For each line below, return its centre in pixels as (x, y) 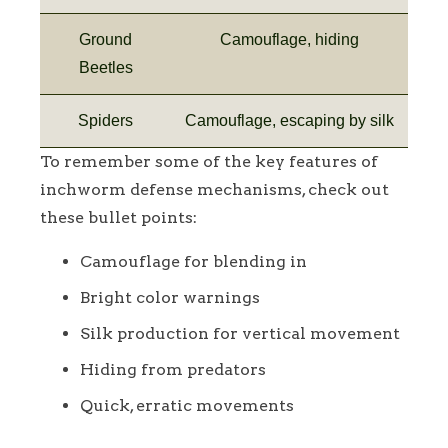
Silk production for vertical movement (240, 333)
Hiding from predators (173, 369)
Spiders (105, 120)
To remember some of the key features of (209, 161)
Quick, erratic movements (187, 405)
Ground (105, 39)
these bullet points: (118, 217)
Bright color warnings (170, 297)
